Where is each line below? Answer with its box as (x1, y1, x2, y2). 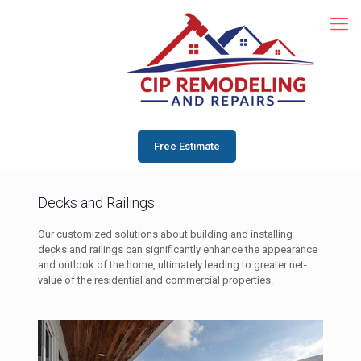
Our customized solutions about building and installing (37, 227, 293, 240)
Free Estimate (153, 139, 220, 152)
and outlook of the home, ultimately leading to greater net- (37, 258, 307, 271)
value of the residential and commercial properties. (37, 273, 273, 286)
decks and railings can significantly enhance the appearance (37, 243, 317, 255)
